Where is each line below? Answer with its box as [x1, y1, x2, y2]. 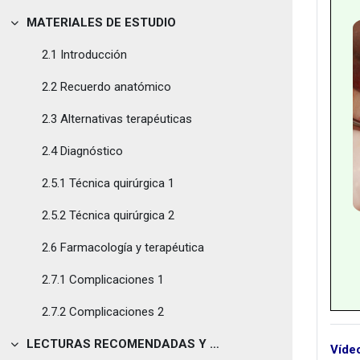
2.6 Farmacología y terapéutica [42, 240, 204, 255]
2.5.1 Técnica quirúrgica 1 [42, 176, 174, 190]
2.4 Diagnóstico [42, 144, 123, 158]
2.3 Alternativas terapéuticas [42, 112, 192, 126]
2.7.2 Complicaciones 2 [42, 305, 164, 319]
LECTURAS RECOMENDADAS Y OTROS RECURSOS [209, 337, 219, 351]
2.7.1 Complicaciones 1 [42, 272, 164, 287]
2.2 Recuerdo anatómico [42, 80, 171, 94]
